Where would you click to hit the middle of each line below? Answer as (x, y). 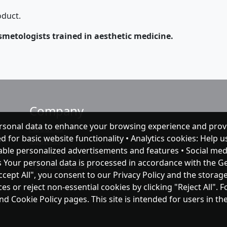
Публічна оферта (63, 165)
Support (45, 140)
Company (56, 111)
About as (46, 128)
